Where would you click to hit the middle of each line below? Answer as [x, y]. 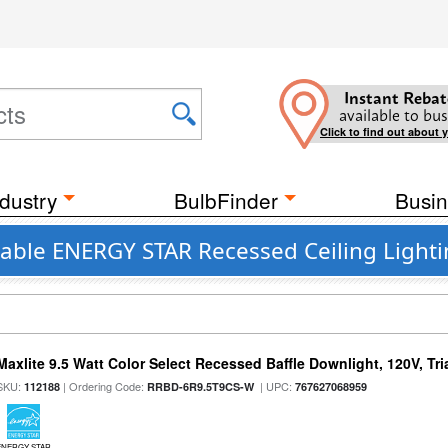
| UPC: [275, 386]
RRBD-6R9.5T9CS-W [201, 386]
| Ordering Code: [104, 386]
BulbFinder [226, 200]
